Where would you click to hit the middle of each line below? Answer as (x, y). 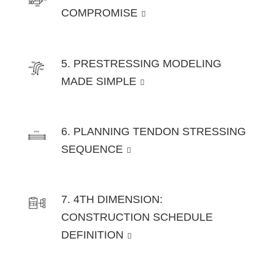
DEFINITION (92, 235)
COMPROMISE (99, 13)
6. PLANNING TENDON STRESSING (154, 132)
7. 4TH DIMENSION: (112, 200)
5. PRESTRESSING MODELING (141, 63)
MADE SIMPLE (99, 81)
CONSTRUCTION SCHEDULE (137, 217)
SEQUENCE (92, 150)
